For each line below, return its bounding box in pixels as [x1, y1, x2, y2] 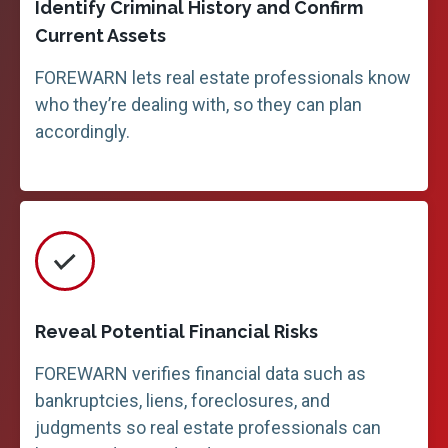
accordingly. [35, 121, 130, 142]
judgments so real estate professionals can [35, 417, 381, 438]
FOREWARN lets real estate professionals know [35, 67, 411, 88]
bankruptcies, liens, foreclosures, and [35, 390, 330, 411]
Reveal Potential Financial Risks [35, 321, 318, 342]
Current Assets [35, 25, 166, 46]
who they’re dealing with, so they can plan [35, 94, 362, 115]
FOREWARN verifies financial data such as [35, 363, 366, 384]
